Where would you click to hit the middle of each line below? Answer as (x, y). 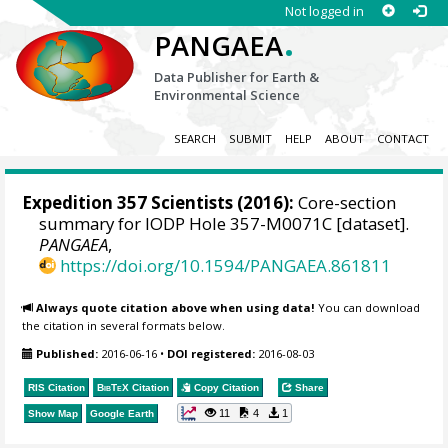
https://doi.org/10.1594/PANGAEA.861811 (226, 266)
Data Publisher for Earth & (237, 77)
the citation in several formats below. (124, 325)
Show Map (53, 413)
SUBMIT (250, 139)
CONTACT (402, 139)
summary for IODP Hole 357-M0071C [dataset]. (224, 224)
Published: (67, 354)
